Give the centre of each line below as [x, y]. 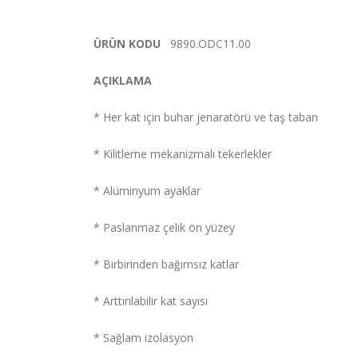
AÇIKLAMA [123, 81]
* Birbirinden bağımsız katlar [166, 265]
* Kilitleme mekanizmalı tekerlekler [183, 154]
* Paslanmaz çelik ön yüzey [164, 228]
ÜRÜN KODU [127, 44]
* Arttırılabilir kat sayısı [151, 301]
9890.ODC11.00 [211, 44]
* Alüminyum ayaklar [147, 191]
